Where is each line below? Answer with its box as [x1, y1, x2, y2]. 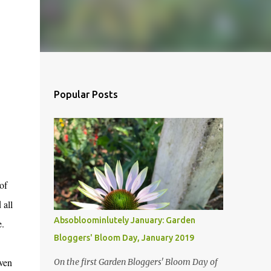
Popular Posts [53, 89, 118, 100]
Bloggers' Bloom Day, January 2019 [53, 233, 194, 243]
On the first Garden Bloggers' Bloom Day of [53, 256, 218, 267]
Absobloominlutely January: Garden [53, 215, 195, 225]
